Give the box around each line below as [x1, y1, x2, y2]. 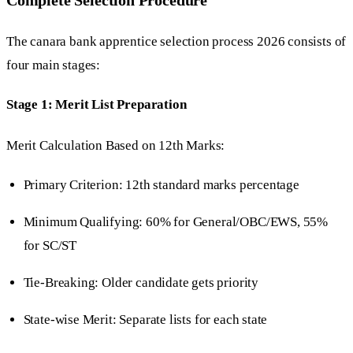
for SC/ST [23, 237, 77, 253]
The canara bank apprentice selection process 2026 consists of [6, 34, 347, 50]
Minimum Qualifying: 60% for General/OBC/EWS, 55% [23, 214, 329, 229]
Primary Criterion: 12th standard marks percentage [23, 176, 299, 192]
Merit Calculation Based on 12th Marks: [6, 138, 225, 154]
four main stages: [6, 58, 101, 73]
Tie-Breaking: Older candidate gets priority [23, 274, 259, 290]
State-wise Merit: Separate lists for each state [23, 312, 268, 328]
